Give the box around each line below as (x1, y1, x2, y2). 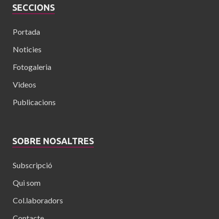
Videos (13, 79, 36, 89)
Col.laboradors (13, 195, 63, 205)
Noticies (13, 44, 42, 54)
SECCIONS (12, 2, 55, 12)
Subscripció (13, 160, 52, 170)
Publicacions (13, 97, 56, 107)
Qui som (13, 177, 41, 187)
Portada (13, 26, 40, 36)
